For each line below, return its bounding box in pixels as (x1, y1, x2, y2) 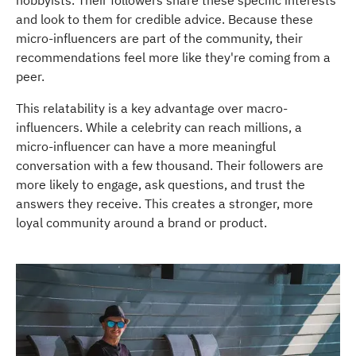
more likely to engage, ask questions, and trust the (16, 176, 305, 193)
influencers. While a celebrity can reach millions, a (16, 119, 302, 136)
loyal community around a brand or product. (16, 215, 267, 231)
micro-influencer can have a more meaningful (16, 138, 276, 155)
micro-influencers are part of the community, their (16, 30, 303, 47)
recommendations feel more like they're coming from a (16, 49, 331, 66)
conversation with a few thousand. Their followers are (16, 157, 323, 174)
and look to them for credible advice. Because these (16, 11, 313, 28)
